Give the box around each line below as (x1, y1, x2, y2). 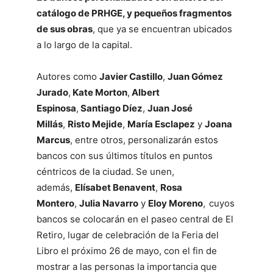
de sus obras (37, 23, 93, 35)
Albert (130, 87, 160, 98)
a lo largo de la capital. (37, 39, 132, 51)
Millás (37, 118, 63, 130)
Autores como (37, 71, 99, 82)
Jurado (37, 87, 68, 98)
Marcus (37, 134, 70, 146)
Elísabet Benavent (75, 182, 155, 193)
